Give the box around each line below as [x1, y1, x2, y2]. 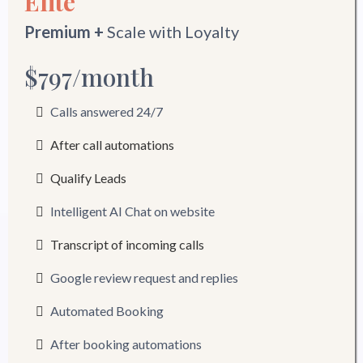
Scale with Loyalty [104, 22, 239, 41]
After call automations [50, 137, 174, 152]
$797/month [24, 61, 154, 93]
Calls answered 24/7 [50, 104, 163, 119]
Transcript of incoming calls [50, 237, 204, 252]
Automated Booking [50, 303, 164, 318]
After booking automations [50, 336, 202, 352]
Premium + [24, 22, 104, 41]
